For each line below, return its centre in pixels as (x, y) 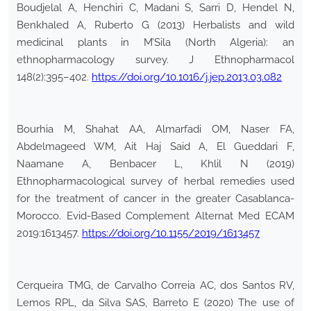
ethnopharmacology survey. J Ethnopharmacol (155, 60)
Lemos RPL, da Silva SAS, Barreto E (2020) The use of (155, 303)
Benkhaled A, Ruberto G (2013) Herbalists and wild (155, 25)
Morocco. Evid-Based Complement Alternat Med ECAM (155, 216)
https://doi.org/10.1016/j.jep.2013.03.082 (187, 77)
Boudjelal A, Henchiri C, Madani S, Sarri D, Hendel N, (155, 8)
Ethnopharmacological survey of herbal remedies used (155, 182)
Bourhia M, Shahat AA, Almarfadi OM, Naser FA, (155, 129)
